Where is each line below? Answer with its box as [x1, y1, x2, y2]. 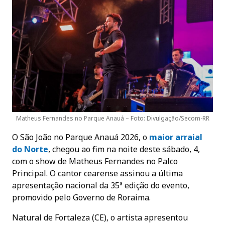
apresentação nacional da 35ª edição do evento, [12, 180, 189, 191]
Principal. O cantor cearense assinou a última [12, 168, 183, 179]
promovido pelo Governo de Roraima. [12, 192, 151, 203]
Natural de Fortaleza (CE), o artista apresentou [12, 212, 188, 223]
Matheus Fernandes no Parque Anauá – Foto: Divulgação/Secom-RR [16, 114, 209, 123]
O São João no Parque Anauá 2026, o [12, 132, 149, 143]
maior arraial [149, 132, 202, 143]
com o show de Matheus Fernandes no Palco [12, 156, 178, 167]
